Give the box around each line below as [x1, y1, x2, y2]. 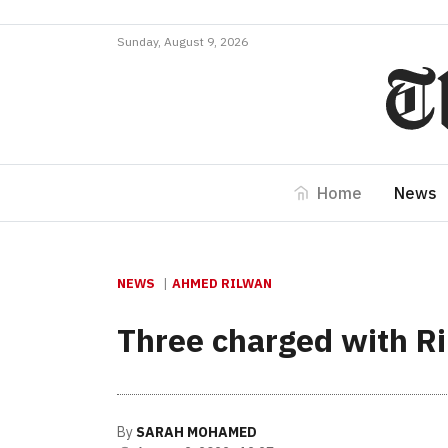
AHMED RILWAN [172, 275, 272, 292]
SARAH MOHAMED [136, 423, 257, 441]
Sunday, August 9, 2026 [117, 34, 248, 49]
